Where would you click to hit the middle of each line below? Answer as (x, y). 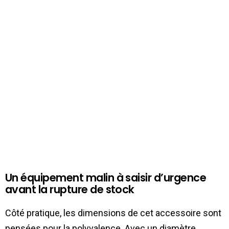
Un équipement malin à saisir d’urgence (106, 177)
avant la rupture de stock (70, 189)
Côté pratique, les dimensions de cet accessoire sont (113, 213)
